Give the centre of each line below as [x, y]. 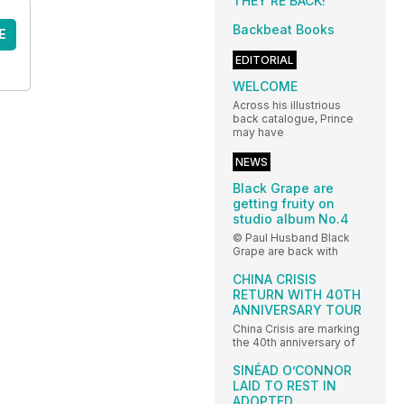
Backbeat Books [284, 30]
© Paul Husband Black [291, 238]
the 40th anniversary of [294, 343]
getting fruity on [284, 204]
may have [258, 133]
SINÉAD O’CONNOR [292, 371]
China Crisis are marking [296, 329]
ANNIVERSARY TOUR [297, 310]
